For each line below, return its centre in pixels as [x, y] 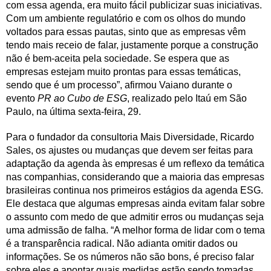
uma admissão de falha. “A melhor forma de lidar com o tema [135, 230]
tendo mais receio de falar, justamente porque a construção [132, 45]
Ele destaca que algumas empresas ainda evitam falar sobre [135, 203]
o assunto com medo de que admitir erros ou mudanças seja [135, 217]
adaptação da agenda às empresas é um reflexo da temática [135, 163]
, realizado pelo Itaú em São [187, 98]
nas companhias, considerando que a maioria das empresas [135, 177]
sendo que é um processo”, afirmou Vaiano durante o [119, 85]
